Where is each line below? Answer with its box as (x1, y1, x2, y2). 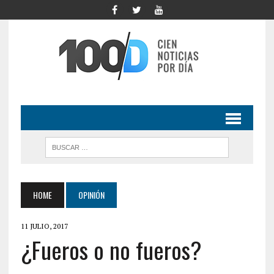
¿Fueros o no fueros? (20, 232, 202, 267)
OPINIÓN (78, 188, 105, 201)
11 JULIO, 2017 (20, 221, 68, 231)
